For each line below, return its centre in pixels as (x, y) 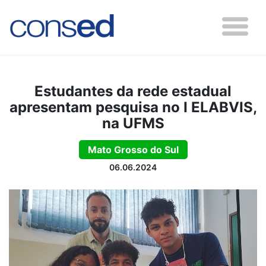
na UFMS (133, 123)
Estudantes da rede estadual (133, 91)
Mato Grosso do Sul (133, 150)
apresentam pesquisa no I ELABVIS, (133, 107)
